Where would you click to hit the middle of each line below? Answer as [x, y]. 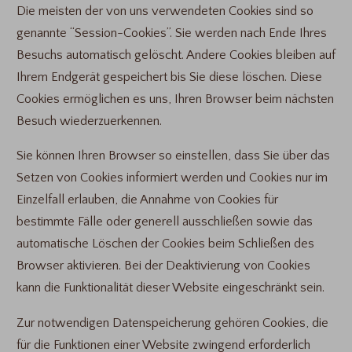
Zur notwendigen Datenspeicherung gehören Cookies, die [172, 323]
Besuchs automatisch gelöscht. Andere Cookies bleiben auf [176, 55]
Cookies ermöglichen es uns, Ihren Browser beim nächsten [175, 99]
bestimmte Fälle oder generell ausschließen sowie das [164, 222]
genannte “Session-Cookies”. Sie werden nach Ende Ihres [171, 33]
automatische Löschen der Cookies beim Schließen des [165, 244]
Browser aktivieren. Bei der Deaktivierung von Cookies [163, 266]
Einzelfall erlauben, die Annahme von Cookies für [147, 200]
